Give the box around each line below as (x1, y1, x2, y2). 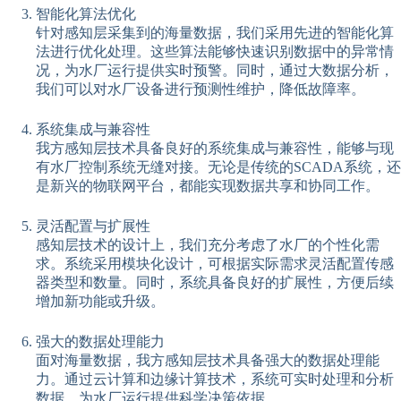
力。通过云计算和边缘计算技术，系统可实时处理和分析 (36, 371, 394, 387)
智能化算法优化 (36, 5, 136, 21)
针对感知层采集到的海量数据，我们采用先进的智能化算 (36, 24, 394, 40)
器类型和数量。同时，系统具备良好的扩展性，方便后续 (36, 274, 394, 290)
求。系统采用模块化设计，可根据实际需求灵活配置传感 (36, 255, 394, 271)
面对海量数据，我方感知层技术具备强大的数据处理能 (36, 352, 380, 368)
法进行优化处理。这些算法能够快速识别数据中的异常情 (36, 43, 394, 59)
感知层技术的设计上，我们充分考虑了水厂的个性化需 (36, 236, 380, 252)
